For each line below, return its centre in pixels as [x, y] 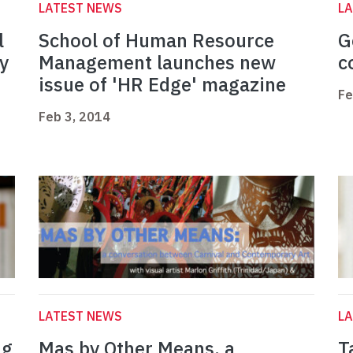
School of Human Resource [156, 41]
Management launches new [157, 63]
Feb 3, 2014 [74, 117]
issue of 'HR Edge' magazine [162, 85]
